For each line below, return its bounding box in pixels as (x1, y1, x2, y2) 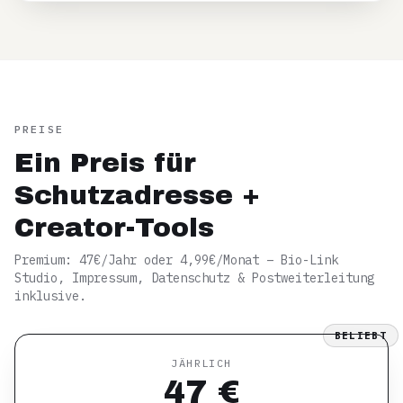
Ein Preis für (14, 148, 196, 177)
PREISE (14, 122, 64, 136)
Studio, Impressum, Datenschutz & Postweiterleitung (14, 270, 374, 286)
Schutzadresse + (14, 181, 260, 210)
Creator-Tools (14, 213, 214, 242)
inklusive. (14, 288, 86, 304)
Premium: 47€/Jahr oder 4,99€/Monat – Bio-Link (14, 252, 338, 268)
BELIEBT (334, 329, 387, 342)
